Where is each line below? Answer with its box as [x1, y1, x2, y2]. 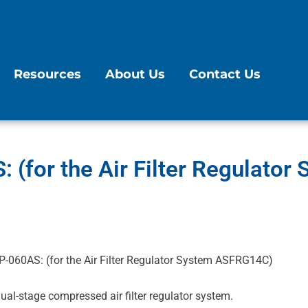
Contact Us [189, 67, 261, 82]
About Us [105, 67, 166, 82]
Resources [14, 67, 82, 82]
